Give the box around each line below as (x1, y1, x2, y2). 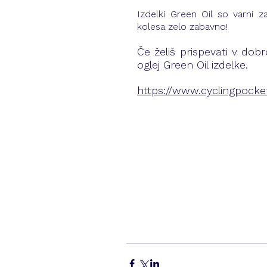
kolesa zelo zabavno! (137, 23, 228, 33)
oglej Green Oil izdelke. (137, 60, 252, 72)
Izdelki (137, 10, 170, 20)
